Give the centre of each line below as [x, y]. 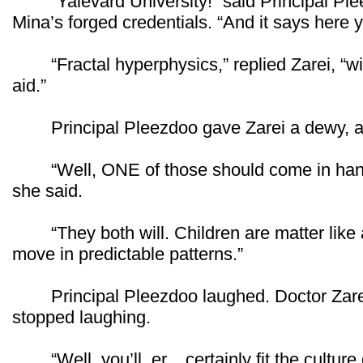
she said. [47, 190]
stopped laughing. [81, 317]
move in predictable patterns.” [128, 254]
